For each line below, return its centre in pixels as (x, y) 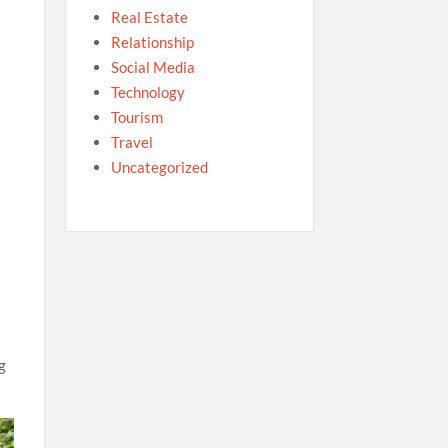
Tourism (136, 116)
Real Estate (149, 16)
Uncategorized (159, 166)
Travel (131, 141)
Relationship (152, 41)
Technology (147, 91)
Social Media (152, 66)
